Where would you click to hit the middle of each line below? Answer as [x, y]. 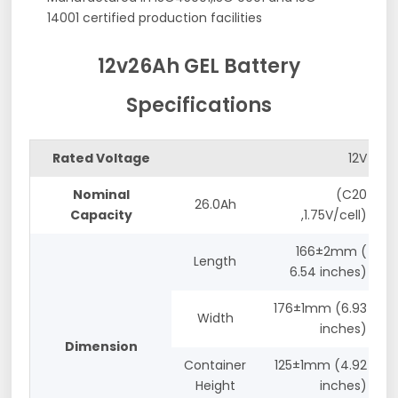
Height [215, 385]
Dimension [101, 346]
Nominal [101, 194]
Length [215, 261]
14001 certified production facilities [155, 18]
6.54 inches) [329, 271]
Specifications [199, 106]
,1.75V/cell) [334, 215]
